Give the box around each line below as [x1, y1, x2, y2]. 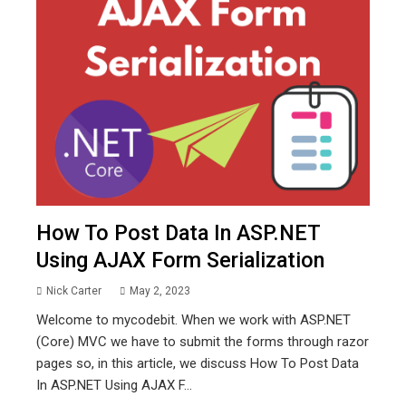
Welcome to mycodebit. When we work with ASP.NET [36, 312, 351, 329]
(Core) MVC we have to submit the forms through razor [36, 333, 369, 351]
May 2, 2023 [130, 285, 190, 298]
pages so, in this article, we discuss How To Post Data [36, 355, 359, 372]
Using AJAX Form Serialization [36, 247, 324, 274]
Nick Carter [46, 285, 101, 298]
